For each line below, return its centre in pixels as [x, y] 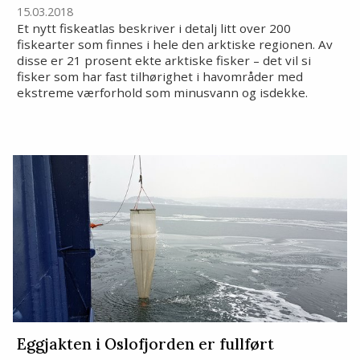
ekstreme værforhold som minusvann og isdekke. [162, 93]
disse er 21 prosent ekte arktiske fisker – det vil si [164, 61]
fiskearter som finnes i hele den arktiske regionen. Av [174, 45]
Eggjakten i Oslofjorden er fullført [145, 344]
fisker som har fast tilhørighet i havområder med [160, 77]
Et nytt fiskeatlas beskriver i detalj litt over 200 [153, 29]
